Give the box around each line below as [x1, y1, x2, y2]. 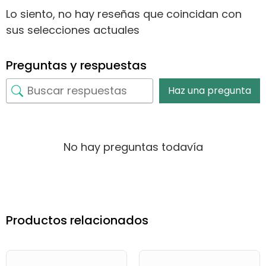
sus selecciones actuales [6, 22, 140, 37]
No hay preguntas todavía [63, 139, 203, 154]
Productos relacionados [6, 211, 148, 229]
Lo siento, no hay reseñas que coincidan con [6, 6, 242, 21]
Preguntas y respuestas [6, 56, 147, 74]
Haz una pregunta [168, 83, 251, 97]
